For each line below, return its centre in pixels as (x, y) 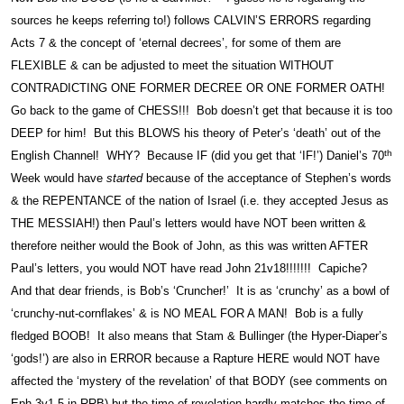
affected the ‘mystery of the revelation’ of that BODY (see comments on (199, 381)
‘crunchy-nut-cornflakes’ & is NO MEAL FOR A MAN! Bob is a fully (187, 314)
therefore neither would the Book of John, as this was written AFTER (189, 246)
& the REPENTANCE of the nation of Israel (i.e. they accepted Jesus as (200, 201)
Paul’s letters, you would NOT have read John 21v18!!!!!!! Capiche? (191, 269)
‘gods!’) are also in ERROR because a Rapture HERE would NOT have (195, 359)
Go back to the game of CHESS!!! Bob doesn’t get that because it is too (202, 111)
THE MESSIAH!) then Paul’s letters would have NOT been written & (188, 224)
